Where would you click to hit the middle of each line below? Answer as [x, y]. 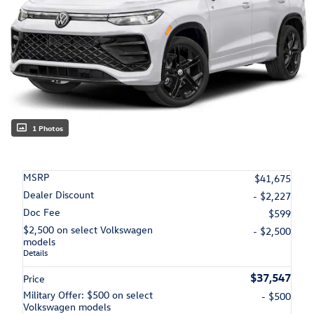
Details [35, 252]
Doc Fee [42, 212]
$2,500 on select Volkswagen [88, 229]
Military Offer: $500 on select [88, 294]
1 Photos [48, 128]
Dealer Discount [59, 194]
